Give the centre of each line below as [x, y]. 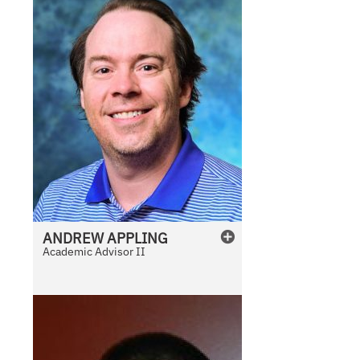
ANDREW [74, 239]
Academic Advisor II [94, 252]
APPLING [138, 239]
